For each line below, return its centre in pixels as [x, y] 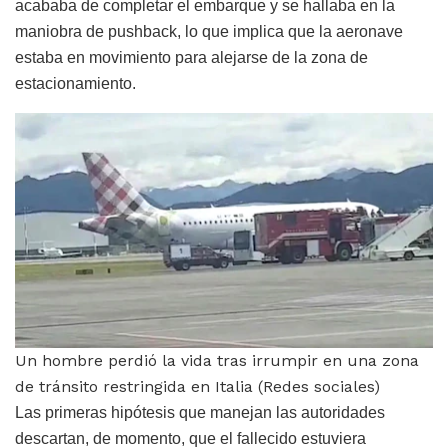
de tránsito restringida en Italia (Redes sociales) [197, 387]
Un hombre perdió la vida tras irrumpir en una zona [217, 361]
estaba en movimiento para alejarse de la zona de [191, 58]
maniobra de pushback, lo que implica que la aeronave [209, 32]
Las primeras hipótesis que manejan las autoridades [200, 413]
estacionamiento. [75, 84]
